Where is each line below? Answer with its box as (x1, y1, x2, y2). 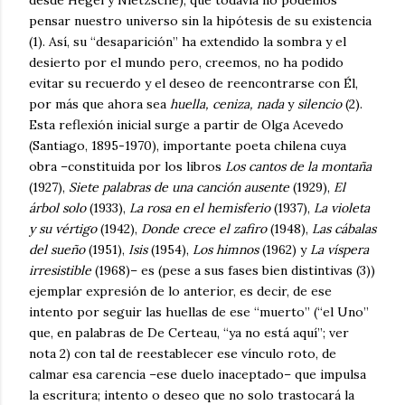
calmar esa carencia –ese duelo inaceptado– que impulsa (29, 366, 366, 383)
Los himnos (193, 241, 262, 259)
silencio (297, 96, 342, 113)
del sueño (29, 241, 89, 259)
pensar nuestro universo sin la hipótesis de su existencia (29, 13, 372, 30)
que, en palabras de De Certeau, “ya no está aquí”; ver (29, 325, 349, 342)
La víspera (310, 241, 369, 259)
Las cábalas (312, 221, 376, 238)
